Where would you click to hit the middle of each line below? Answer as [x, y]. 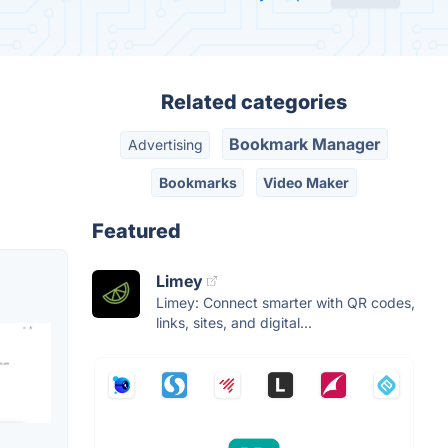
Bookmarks [197, 182]
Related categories [254, 102]
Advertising [165, 145]
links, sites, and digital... [234, 322]
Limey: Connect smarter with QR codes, [285, 302]
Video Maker [306, 182]
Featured [136, 230]
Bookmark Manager [305, 144]
